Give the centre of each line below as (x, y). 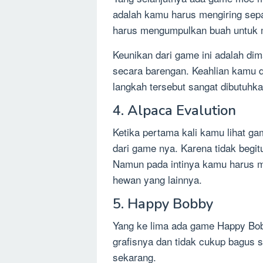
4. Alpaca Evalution (174, 110)
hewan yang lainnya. (157, 179)
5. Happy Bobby (163, 203)
